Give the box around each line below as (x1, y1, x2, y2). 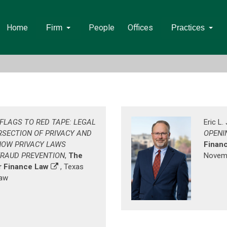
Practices (171, 23, 205, 32)
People (88, 23, 115, 32)
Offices (127, 23, 153, 32)
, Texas (58, 162, 84, 171)
